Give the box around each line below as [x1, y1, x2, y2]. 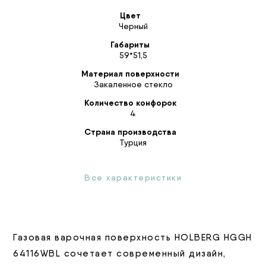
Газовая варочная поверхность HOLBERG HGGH [13, 232, 252, 243]
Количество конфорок [84, 97, 176, 108]
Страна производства [84, 126, 176, 137]
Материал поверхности [81, 68, 179, 79]
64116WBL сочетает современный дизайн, [13, 248, 226, 259]
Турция [119, 137, 147, 147]
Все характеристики [84, 172, 182, 182]
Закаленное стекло [93, 79, 173, 89]
